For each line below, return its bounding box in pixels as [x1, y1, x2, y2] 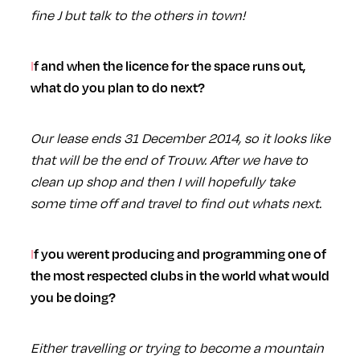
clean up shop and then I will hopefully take [30, 171, 295, 190]
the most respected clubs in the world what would [30, 266, 329, 284]
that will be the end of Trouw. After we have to [30, 149, 308, 169]
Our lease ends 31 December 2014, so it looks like [30, 128, 330, 147]
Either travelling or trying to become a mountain [30, 337, 324, 357]
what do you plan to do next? [30, 78, 205, 96]
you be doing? [30, 288, 116, 305]
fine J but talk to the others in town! [30, 5, 245, 24]
